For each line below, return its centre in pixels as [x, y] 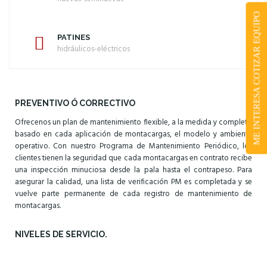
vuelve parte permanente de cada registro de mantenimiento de [133, 194]
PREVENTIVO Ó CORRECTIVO [75, 103]
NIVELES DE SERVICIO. [61, 234]
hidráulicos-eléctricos [94, 49]
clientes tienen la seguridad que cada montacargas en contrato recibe [133, 158]
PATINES [74, 37]
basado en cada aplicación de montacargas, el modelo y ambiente [133, 134]
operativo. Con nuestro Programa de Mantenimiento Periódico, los [133, 146]
